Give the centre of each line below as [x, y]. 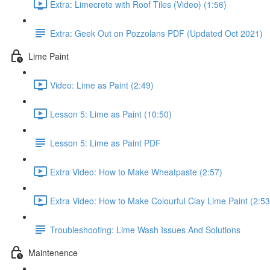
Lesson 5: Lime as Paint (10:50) [111, 114]
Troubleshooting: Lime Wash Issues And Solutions [145, 229]
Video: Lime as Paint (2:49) [102, 85]
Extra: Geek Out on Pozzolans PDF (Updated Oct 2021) [156, 33]
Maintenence [53, 252]
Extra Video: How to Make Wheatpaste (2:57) [136, 171]
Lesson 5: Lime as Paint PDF [105, 143]
